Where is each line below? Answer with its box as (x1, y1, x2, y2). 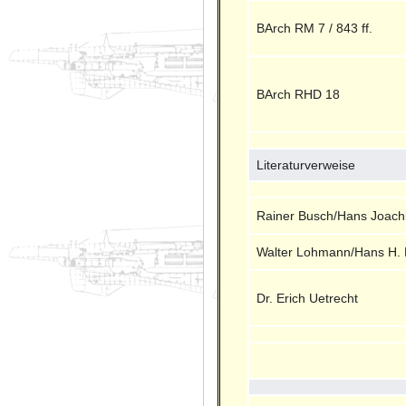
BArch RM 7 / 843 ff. (256, 20, 373, 35)
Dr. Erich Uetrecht (256, 290, 359, 305)
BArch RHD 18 (256, 86, 341, 101)
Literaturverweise (256, 157, 356, 172)
